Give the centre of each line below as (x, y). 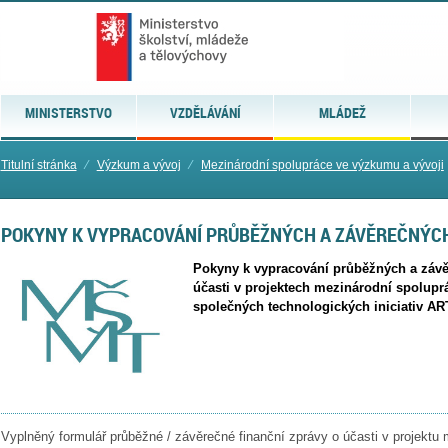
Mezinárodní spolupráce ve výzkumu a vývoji (322, 165)
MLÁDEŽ (342, 112)
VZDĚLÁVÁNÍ (205, 112)
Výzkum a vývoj (138, 165)
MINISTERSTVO (68, 112)
